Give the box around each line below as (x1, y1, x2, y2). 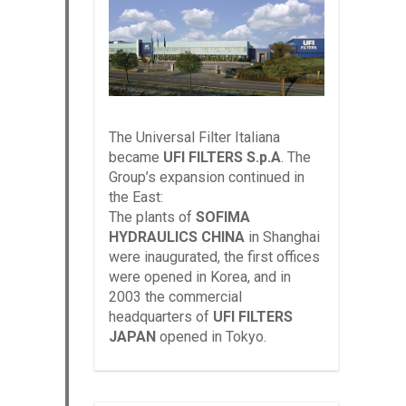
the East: (109, 188, 163, 207)
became (109, 149, 163, 167)
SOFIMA (196, 208, 250, 227)
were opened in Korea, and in (109, 268, 291, 286)
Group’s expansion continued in (109, 169, 304, 187)
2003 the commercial (109, 288, 242, 306)
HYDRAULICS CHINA (109, 228, 245, 246)
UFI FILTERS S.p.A (163, 149, 281, 167)
